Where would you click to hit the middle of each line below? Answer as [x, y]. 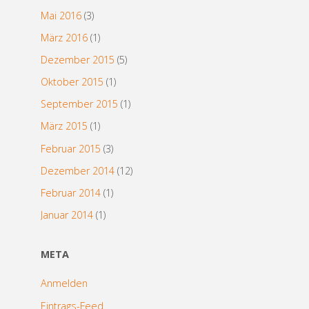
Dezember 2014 [77, 170]
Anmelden [64, 283]
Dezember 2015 [77, 59]
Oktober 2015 [72, 82]
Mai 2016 [61, 15]
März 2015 [64, 126]
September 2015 [79, 104]
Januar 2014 [67, 215]
